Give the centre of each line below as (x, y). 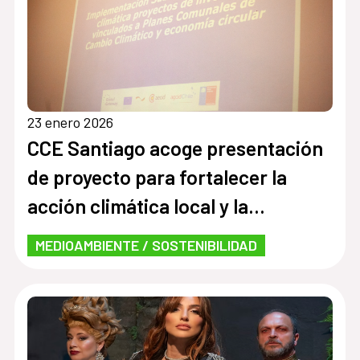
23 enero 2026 (70, 123)
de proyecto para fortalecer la (157, 177)
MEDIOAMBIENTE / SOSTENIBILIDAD (146, 245)
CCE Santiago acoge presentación (175, 148)
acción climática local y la (137, 206)
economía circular (105, 235)
